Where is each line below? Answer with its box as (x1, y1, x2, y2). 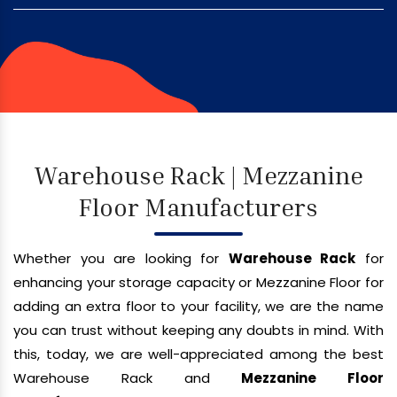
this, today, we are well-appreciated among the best (13, 344, 384, 363)
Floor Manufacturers (79, 191, 318, 222)
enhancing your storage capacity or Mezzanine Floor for (13, 272, 384, 292)
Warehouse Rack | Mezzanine (34, 160, 363, 190)
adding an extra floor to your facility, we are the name (13, 296, 384, 315)
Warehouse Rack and (13, 368, 242, 387)
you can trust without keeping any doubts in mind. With (13, 320, 384, 339)
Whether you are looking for (13, 248, 229, 268)
